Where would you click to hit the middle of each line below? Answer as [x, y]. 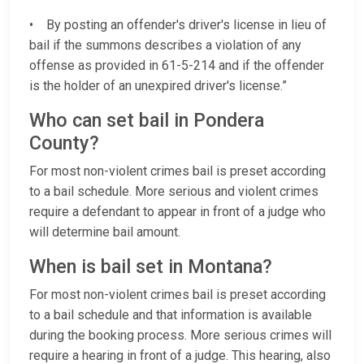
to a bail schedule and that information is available [171, 315]
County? [69, 143]
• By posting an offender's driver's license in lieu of [178, 25]
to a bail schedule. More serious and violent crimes [174, 192]
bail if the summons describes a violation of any [165, 45]
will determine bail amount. [105, 232]
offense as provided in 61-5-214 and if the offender [177, 66]
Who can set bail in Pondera [147, 121]
